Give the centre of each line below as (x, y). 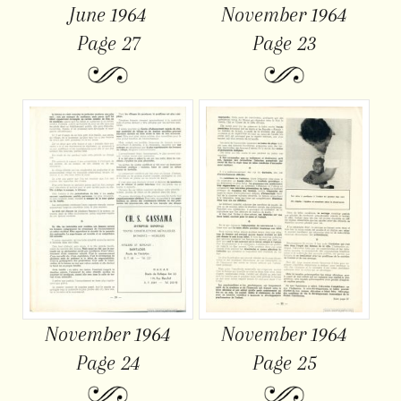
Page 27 (108, 43)
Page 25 (284, 362)
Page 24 (108, 362)
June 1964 (108, 15)
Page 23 (284, 43)
